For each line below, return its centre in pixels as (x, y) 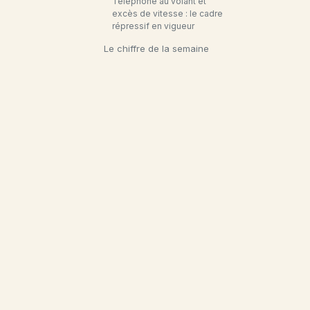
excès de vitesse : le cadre (167, 13)
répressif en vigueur (153, 26)
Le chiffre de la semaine (156, 48)
